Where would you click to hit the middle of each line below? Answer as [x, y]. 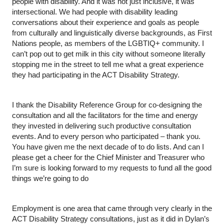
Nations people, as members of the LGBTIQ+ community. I [108, 43]
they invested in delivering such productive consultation [101, 126]
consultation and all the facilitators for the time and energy [105, 115]
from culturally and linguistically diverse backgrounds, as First [112, 33]
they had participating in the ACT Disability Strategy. [96, 75]
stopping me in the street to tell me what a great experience [108, 64]
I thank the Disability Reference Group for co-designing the [107, 105]
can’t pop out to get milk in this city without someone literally [109, 54]
